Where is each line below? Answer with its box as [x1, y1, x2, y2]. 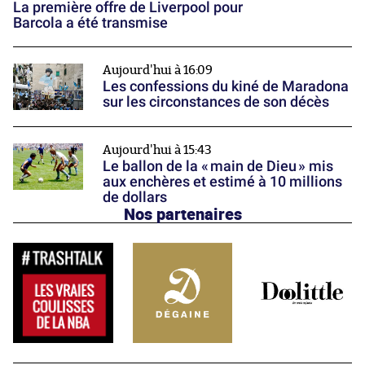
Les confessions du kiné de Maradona [103, 77, 349, 95]
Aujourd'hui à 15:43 [103, 143, 212, 156]
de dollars [103, 187, 167, 205]
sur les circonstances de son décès [103, 92, 329, 110]
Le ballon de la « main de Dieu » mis [103, 156, 333, 174]
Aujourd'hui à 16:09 [103, 64, 213, 77]
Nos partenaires [123, 201, 242, 225]
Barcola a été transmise [13, 13, 168, 31]
